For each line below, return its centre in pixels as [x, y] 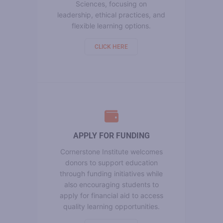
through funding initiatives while [111, 173]
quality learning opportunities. [111, 206]
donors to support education [111, 162]
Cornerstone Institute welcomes [111, 151]
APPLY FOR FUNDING [111, 135]
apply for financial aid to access [111, 195]
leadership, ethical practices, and [111, 14]
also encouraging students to [111, 184]
